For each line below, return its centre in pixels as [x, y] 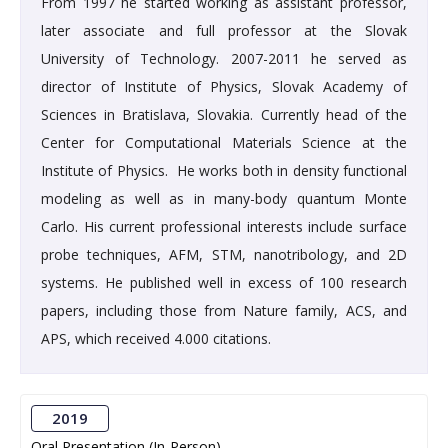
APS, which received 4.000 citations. [156, 339]
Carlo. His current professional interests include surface [224, 227]
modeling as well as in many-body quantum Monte [224, 199]
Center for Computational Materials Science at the [224, 143]
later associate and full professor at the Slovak [224, 31]
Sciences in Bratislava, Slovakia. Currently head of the [224, 115]
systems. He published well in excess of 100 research [224, 283]
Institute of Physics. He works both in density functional [224, 171]
